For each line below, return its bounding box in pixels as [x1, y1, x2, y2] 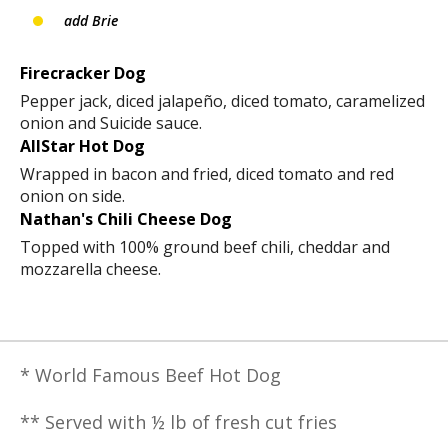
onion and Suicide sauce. [20, 112, 202, 134]
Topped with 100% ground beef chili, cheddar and [20, 236, 390, 258]
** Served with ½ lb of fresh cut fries [20, 410, 337, 434]
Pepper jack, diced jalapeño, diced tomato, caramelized [20, 90, 425, 112]
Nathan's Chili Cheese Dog [20, 208, 232, 230]
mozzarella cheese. [20, 258, 161, 280]
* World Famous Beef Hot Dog [20, 363, 281, 387]
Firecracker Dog [20, 62, 146, 84]
